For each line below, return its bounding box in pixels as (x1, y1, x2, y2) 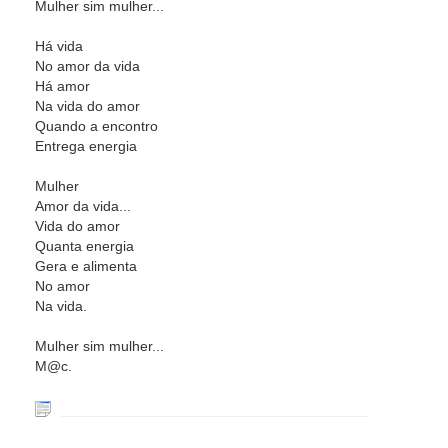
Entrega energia (35, 138, 137, 154)
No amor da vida (35, 58, 140, 74)
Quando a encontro (35, 118, 158, 134)
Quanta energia (35, 238, 134, 254)
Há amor (35, 78, 90, 94)
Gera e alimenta (35, 258, 137, 274)
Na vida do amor (35, 98, 140, 114)
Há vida (35, 38, 83, 54)
